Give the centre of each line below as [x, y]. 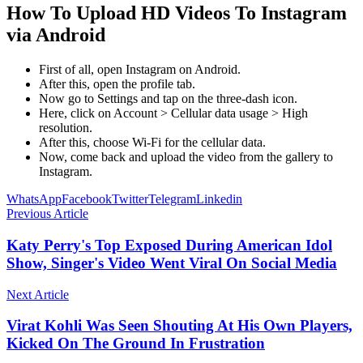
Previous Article [47, 214]
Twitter [130, 199]
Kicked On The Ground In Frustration [136, 344]
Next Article [38, 294]
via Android [56, 35]
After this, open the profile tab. [117, 84]
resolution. [66, 128]
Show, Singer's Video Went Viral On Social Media [172, 263]
